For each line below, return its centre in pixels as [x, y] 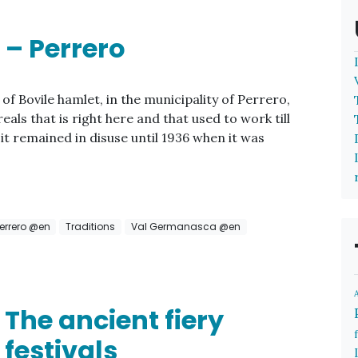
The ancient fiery [115, 320]
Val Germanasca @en [185, 227]
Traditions [91, 227]
